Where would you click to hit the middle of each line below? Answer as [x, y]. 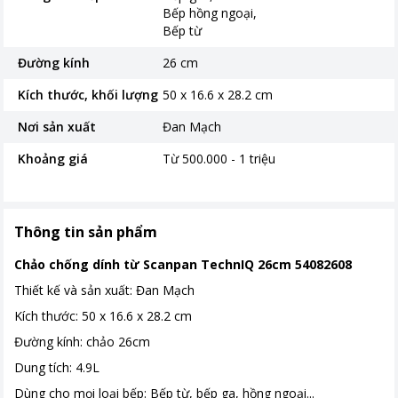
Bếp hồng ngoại [208, 13]
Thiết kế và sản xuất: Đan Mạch [104, 290]
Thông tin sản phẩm [86, 232]
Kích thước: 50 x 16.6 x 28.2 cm [103, 316]
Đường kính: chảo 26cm [82, 342]
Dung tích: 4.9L [57, 367]
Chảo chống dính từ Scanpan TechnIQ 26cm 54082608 [183, 264]
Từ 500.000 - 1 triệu [219, 159]
